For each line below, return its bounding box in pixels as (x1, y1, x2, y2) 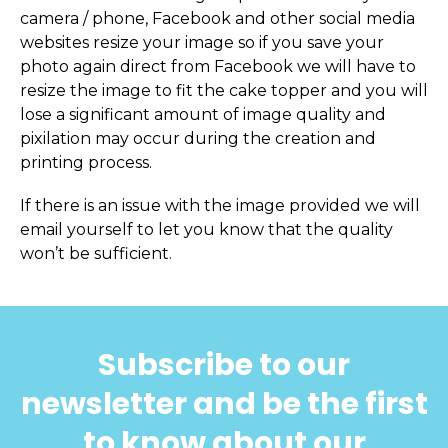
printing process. (20, 152, 152, 172)
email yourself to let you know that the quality (20, 220, 393, 240)
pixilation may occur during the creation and (20, 128, 376, 148)
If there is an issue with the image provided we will (20, 196, 420, 216)
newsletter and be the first (20, 383, 428, 426)
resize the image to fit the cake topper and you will (20, 80, 428, 100)
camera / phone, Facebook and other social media (20, 8, 415, 28)
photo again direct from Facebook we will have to (20, 56, 416, 76)
